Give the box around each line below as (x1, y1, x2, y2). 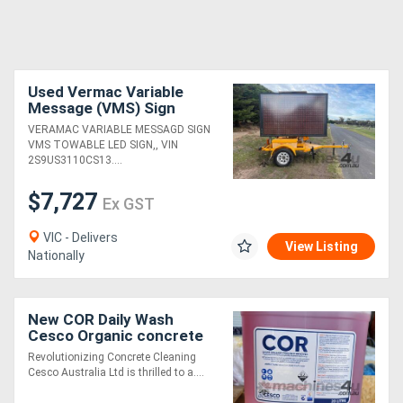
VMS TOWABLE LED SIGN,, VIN (28, 139, 178, 152)
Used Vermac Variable (28, 83, 184, 102)
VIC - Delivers (40, 230, 118, 246)
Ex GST (103, 194, 155, 214)
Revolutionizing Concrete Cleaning (28, 351, 196, 364)
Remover (28, 343, 92, 362)
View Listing (285, 239, 358, 255)
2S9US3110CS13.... (28, 154, 122, 167)
